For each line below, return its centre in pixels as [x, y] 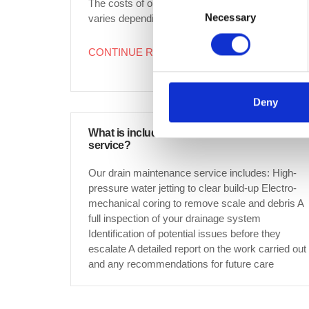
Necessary [230, 17]
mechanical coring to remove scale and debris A [196, 203]
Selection [173, 17]
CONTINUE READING [141, 52]
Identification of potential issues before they [185, 233]
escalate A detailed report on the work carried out [197, 248]
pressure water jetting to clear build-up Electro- [192, 188]
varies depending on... [138, 18]
